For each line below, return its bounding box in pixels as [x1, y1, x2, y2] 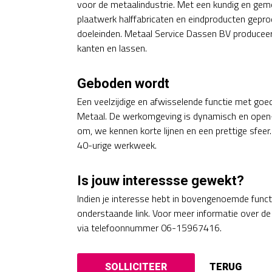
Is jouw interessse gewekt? [77, 173, 244, 188]
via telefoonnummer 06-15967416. [77, 220, 222, 235]
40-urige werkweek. [77, 138, 157, 152]
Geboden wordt [77, 76, 169, 91]
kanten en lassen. [77, 41, 147, 55]
